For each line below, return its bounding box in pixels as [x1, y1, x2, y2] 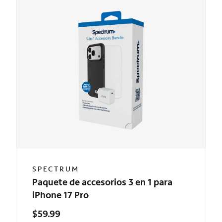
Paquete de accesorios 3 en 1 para [32, 176, 172, 188]
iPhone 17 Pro [32, 189, 89, 201]
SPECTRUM [32, 164, 79, 173]
